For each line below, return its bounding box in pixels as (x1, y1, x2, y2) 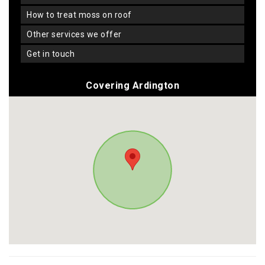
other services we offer (33, 30, 122, 40)
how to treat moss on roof (32, 10, 132, 20)
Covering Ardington (86, 80, 179, 92)
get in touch (32, 49, 75, 59)
